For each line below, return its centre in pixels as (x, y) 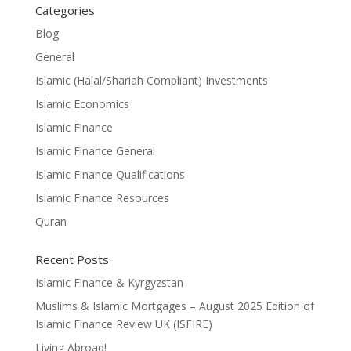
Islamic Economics (82, 104)
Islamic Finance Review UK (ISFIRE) (123, 324)
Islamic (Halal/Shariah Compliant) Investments (151, 80)
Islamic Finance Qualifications (110, 174)
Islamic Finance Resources (102, 198)
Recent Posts (72, 259)
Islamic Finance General (95, 151)
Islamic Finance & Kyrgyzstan (109, 282)
